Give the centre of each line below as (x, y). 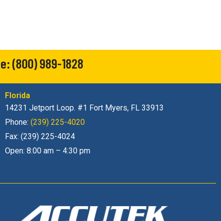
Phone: (18, 122)
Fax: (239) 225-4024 (40, 137)
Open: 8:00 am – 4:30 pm (47, 151)
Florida (17, 96)
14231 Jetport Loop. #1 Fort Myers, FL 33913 (84, 108)
